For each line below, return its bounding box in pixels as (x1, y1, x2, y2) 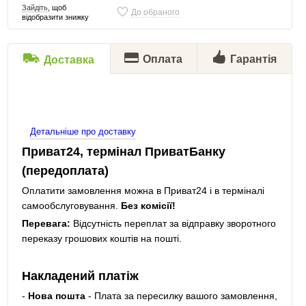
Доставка (44, 54, 95, 66)
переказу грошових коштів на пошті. (21, 233, 182, 244)
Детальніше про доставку (29, 126, 136, 137)
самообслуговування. (21, 200, 121, 211)
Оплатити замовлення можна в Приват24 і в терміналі (21, 185, 264, 196)
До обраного (130, 8, 180, 17)
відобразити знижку (21, 13, 89, 21)
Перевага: (21, 218, 70, 229)
